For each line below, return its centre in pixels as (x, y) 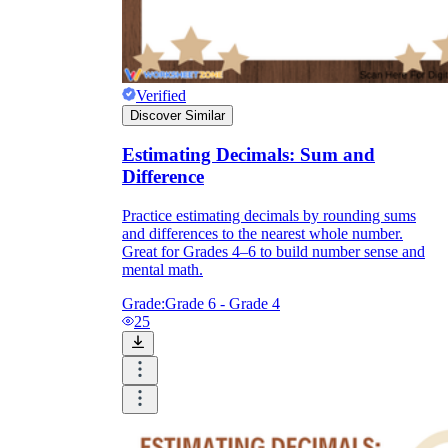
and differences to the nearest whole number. (262, 234)
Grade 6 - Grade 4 (222, 304)
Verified (161, 95)
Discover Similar (177, 115)
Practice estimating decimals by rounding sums (269, 216)
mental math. (162, 270)
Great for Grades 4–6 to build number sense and (273, 252)
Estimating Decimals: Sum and (248, 155)
